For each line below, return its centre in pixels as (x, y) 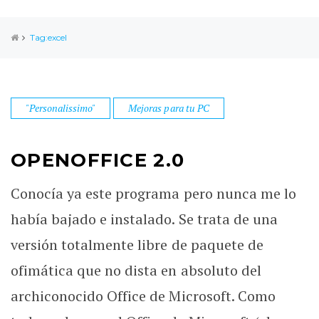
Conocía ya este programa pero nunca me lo (153, 193)
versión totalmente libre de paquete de (137, 245)
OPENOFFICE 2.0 (98, 160)
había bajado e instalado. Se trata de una (144, 219)
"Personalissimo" (61, 108)
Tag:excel (49, 37)
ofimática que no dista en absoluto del (136, 270)
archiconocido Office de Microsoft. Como (143, 296)
